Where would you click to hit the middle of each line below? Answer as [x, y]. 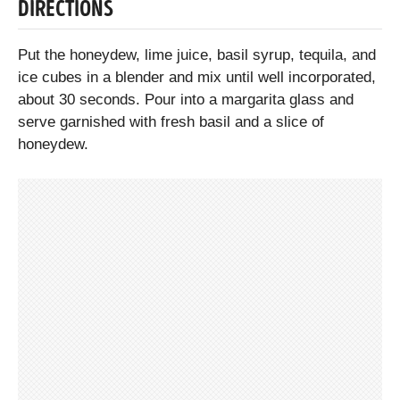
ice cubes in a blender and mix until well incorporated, [197, 77]
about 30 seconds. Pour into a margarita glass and [186, 99]
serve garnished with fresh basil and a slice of [171, 121]
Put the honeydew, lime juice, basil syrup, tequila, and [197, 54]
